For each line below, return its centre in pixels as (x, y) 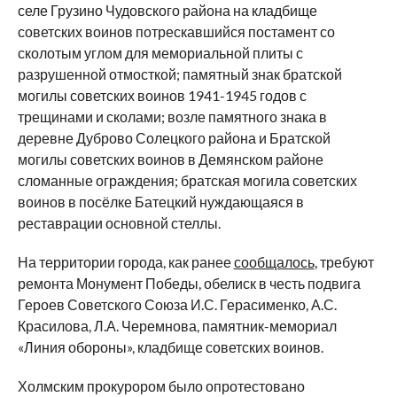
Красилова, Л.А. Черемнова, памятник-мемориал (177, 326)
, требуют (344, 262)
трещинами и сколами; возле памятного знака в (172, 117)
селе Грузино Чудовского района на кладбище (167, 10)
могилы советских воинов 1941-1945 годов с (162, 95)
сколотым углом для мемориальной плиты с (160, 53)
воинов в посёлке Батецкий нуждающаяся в (160, 202)
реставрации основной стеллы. (119, 223)
